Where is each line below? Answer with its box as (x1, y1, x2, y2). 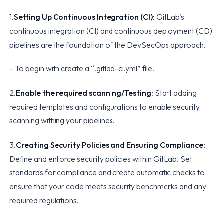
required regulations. (9, 195, 80, 206)
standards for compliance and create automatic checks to (9, 167, 205, 178)
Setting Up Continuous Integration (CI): (13, 11, 155, 22)
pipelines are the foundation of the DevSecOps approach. (9, 39, 206, 50)
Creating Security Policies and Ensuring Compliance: (15, 140, 205, 150)
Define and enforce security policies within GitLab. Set (9, 154, 192, 164)
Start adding (154, 88, 197, 98)
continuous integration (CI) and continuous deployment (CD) (9, 25, 212, 36)
